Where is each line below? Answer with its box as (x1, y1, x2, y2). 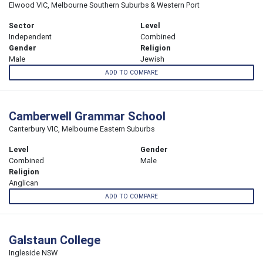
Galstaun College (9, 232, 100, 248)
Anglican (9, 178, 38, 188)
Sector (9, 20, 35, 31)
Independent (9, 31, 52, 42)
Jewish (140, 53, 164, 64)
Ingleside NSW (9, 248, 58, 258)
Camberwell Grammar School (9, 109, 166, 124)
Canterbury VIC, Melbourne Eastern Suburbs (9, 124, 155, 134)
